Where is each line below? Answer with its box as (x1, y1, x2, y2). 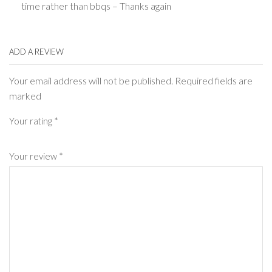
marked (9, 90, 41, 102)
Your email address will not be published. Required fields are (9, 75, 253, 87)
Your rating (9, 115, 54, 127)
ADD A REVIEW (9, 47, 64, 57)
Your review (9, 151, 59, 162)
